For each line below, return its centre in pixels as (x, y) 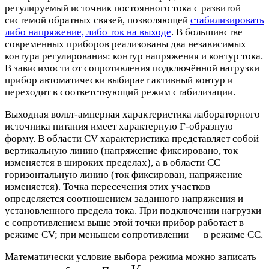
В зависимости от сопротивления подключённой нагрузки (132, 68)
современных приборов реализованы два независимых (125, 44)
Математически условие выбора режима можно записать (131, 257)
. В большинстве (207, 32)
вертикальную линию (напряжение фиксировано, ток (121, 150)
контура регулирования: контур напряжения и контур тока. (134, 56)
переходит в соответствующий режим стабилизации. (120, 92)
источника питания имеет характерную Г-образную (119, 126)
